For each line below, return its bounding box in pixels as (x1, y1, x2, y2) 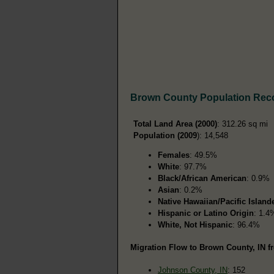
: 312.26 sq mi (217, 119, 268, 128)
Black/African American (158, 173, 246, 183)
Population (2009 (133, 130, 197, 140)
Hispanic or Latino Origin (158, 208, 254, 218)
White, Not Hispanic (158, 220, 232, 229)
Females (158, 150, 190, 160)
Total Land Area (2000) (133, 119, 217, 128)
